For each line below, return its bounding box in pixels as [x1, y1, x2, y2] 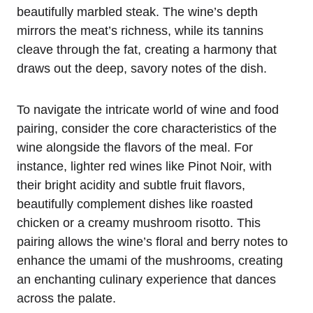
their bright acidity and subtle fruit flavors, [17, 177, 245, 192]
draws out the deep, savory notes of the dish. [17, 61, 267, 75]
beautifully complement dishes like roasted [17, 196, 253, 211]
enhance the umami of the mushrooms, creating [17, 253, 283, 268]
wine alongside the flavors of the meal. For [17, 140, 253, 154]
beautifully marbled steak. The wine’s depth [17, 4, 258, 19]
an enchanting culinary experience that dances [17, 272, 276, 286]
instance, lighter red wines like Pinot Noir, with [17, 159, 272, 173]
